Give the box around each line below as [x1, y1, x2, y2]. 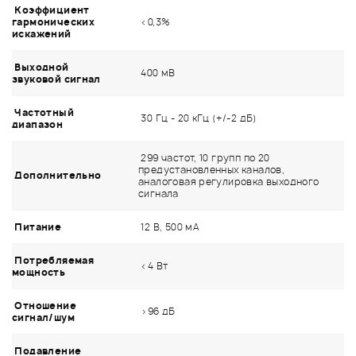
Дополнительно [12, 168, 102, 183]
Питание [12, 220, 62, 234]
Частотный [12, 106, 74, 120]
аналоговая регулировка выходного [138, 175, 319, 189]
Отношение [12, 299, 76, 313]
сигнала [138, 187, 179, 201]
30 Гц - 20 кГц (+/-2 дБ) [138, 111, 257, 126]
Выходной [12, 60, 69, 75]
